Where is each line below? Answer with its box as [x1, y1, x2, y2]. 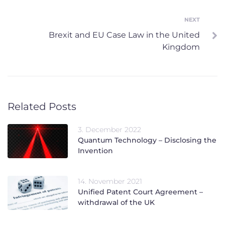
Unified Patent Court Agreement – [78, 187, 203, 196]
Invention [78, 146, 113, 155]
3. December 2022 [78, 125, 141, 134]
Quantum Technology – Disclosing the [78, 135, 216, 145]
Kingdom [162, 42, 200, 52]
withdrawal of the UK [78, 197, 155, 207]
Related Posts [8, 100, 76, 113]
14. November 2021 [78, 176, 142, 186]
